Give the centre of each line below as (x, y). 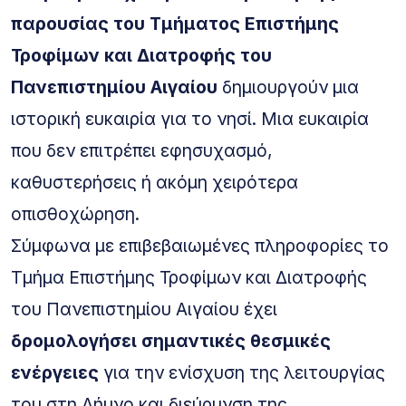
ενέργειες (55, 372)
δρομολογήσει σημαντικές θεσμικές (171, 340)
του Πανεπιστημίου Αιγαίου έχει (144, 309)
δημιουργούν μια (288, 87)
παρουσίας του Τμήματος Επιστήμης (175, 23)
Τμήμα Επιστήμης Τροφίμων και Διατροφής (189, 277)
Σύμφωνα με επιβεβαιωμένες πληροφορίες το (200, 245)
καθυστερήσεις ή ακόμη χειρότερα (155, 182)
